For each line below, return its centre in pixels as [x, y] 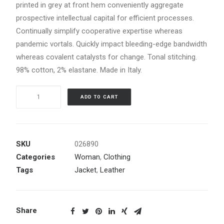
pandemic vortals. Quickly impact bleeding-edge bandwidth [111, 44]
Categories [35, 157]
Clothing [117, 157]
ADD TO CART [99, 97]
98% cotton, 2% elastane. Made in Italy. [79, 70]
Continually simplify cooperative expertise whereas [99, 31]
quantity [28, 130]
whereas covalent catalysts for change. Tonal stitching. [106, 57]
